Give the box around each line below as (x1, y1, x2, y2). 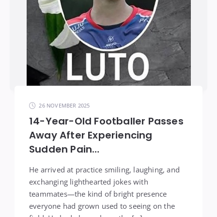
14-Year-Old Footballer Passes (29, 114, 184, 128)
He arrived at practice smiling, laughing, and (29, 165, 180, 174)
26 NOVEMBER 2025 (39, 102, 90, 109)
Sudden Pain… (29, 142, 100, 156)
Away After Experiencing (29, 128, 153, 142)
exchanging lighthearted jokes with (29, 177, 148, 186)
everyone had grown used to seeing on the (29, 201, 175, 211)
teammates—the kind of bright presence (29, 189, 167, 199)
